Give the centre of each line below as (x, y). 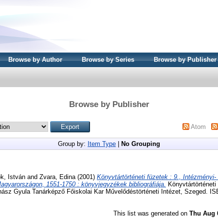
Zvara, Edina (57, 177)
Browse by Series (108, 60)
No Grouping (141, 144)
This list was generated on (151, 213)
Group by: (73, 144)
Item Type (102, 144)
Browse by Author (35, 60)
